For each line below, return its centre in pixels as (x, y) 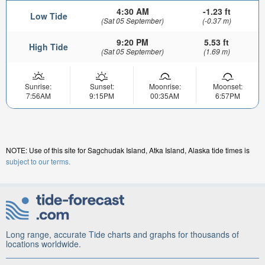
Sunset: (102, 86)
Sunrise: (38, 86)
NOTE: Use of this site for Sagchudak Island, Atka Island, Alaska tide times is (128, 150)
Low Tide (49, 16)
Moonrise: (165, 86)
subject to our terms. (38, 161)
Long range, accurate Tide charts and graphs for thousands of (122, 234)
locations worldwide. (43, 244)
